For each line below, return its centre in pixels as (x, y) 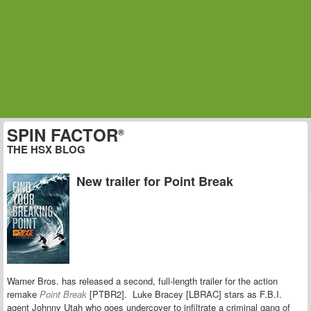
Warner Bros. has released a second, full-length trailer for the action (142, 281)
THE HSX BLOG (46, 149)
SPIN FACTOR (62, 135)
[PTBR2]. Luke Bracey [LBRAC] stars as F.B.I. (186, 294)
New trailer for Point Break (155, 181)
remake (22, 294)
